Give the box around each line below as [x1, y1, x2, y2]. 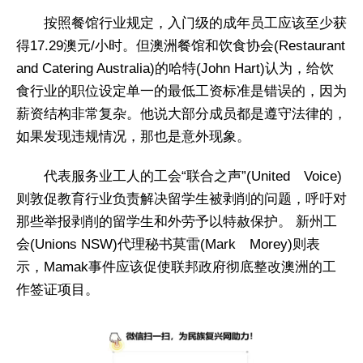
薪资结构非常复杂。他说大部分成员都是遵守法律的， [16, 106, 347, 122]
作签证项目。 [16, 281, 99, 297]
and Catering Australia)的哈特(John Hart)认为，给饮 [16, 61, 334, 77]
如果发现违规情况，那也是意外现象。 [16, 129, 250, 145]
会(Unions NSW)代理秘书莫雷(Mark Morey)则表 [16, 236, 320, 252]
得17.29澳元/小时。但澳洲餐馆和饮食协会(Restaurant [16, 38, 345, 54]
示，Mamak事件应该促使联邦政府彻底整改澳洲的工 [16, 258, 336, 275]
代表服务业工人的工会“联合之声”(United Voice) [44, 168, 342, 184]
